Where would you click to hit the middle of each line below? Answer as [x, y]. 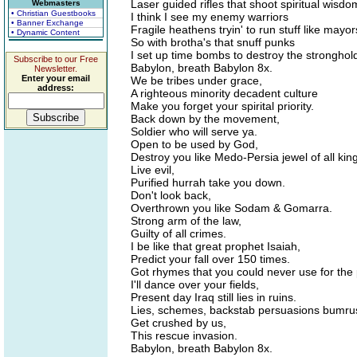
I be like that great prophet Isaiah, [216, 246]
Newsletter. [56, 69]
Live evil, [153, 170]
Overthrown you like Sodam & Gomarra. [231, 208]
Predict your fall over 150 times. [210, 259]
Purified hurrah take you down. [208, 182]
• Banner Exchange [47, 23]
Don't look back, [171, 195]
